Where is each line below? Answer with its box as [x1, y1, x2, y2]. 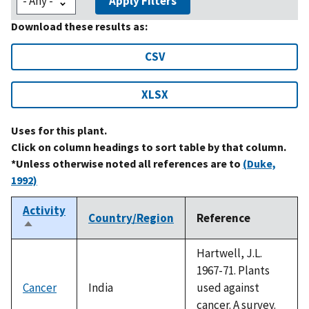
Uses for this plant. [11, 123, 107, 137]
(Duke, [243, 156, 276, 170]
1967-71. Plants [197, 262, 270, 278]
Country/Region [88, 210, 174, 226]
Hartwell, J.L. [197, 245, 262, 261]
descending [23, 233, 84, 249]
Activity [23, 202, 66, 218]
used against [197, 279, 259, 295]
